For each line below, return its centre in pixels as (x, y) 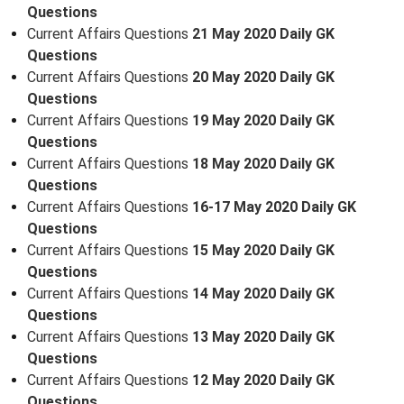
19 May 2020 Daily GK (263, 120)
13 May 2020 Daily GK (263, 336)
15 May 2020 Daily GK (263, 250)
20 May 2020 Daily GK (263, 77)
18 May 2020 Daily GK (263, 163)
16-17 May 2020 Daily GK (274, 207)
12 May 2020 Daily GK (263, 380)
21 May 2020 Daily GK (263, 33)
